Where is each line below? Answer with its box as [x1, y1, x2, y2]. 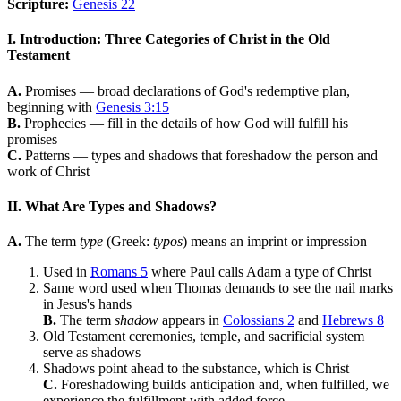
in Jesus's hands [43, 296, 132, 312]
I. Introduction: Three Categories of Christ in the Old [7, 31, 330, 47]
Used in [43, 264, 90, 280]
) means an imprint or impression [183, 234, 367, 250]
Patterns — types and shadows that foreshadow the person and [21, 147, 378, 163]
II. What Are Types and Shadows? [7, 199, 217, 215]
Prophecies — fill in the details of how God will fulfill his [21, 115, 348, 131]
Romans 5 [90, 264, 148, 280]
